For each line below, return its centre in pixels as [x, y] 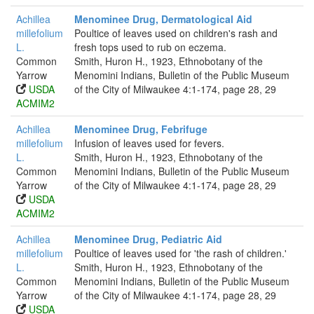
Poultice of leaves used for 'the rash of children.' [180, 253]
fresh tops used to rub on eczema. [150, 47]
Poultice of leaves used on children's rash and [176, 33]
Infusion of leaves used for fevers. [149, 143]
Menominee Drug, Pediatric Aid [148, 239]
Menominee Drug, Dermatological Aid [163, 19]
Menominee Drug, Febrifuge [141, 129]
